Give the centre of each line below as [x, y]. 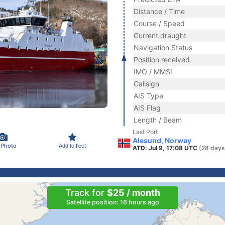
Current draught [160, 35]
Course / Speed [159, 23]
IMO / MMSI [153, 72]
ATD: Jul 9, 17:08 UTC [166, 148]
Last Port [145, 132]
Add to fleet [72, 145]
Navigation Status [163, 47]
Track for [86, 193]
